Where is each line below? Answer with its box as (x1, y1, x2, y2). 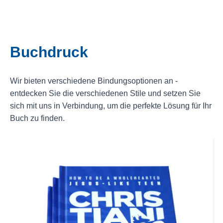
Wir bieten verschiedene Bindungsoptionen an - (10, 76, 178, 85)
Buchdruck (10, 43, 88, 60)
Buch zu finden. (10, 113, 65, 122)
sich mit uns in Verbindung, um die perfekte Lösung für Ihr (10, 101, 212, 110)
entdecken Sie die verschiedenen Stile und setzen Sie (10, 89, 201, 98)
